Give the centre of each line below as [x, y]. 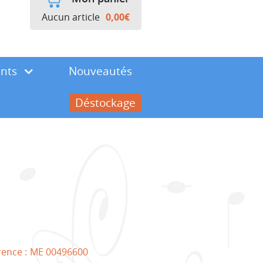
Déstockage [105, 102]
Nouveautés [100, 71]
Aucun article [71, 17]
